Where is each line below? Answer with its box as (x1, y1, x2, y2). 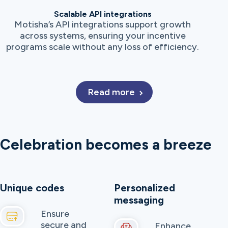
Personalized (114, 182, 175, 194)
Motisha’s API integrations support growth (14, 19, 191, 31)
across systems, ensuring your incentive (19, 30, 186, 42)
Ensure (41, 208, 69, 220)
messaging (114, 194, 164, 207)
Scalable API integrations (53, 9, 152, 19)
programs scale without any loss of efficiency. (6, 41, 199, 53)
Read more (88, 87, 137, 98)
